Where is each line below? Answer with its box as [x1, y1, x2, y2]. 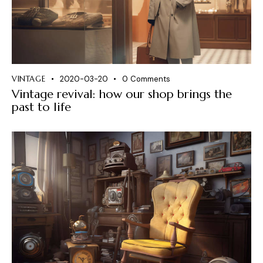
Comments [130, 74, 170, 85]
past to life [12, 100, 71, 115]
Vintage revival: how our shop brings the [12, 87, 232, 102]
